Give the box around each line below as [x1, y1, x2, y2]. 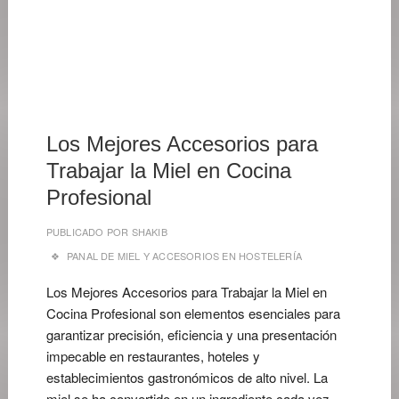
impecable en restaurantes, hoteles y [45, 346, 260, 365]
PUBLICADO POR [45, 224, 129, 239]
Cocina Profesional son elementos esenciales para [45, 304, 340, 322]
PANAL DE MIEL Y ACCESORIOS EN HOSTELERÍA [67, 248, 303, 263]
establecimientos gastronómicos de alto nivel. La [45, 368, 328, 387]
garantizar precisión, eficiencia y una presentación [45, 325, 337, 344]
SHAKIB [128, 224, 167, 239]
